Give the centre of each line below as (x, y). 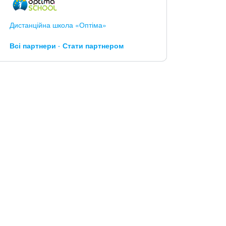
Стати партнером (93, 45)
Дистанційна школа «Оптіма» (58, 24)
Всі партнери (33, 45)
